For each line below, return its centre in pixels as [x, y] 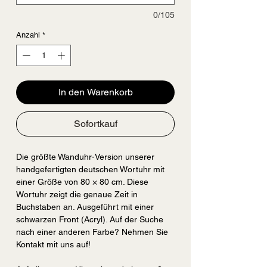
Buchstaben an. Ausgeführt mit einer [85, 207]
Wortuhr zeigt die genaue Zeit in [77, 194]
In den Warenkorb [95, 92]
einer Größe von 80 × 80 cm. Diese [82, 181]
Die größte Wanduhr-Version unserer [85, 156]
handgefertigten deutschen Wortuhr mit [90, 169]
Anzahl [28, 35]
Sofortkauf [95, 123]
